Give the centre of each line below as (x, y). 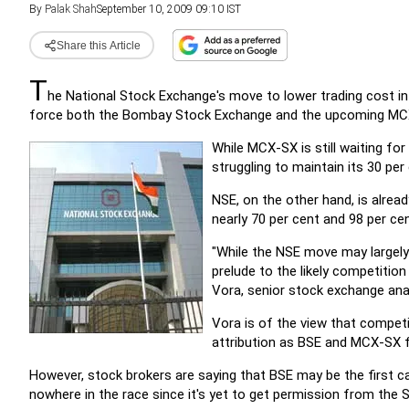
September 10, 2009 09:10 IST (169, 9)
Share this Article (98, 45)
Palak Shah (71, 9)
